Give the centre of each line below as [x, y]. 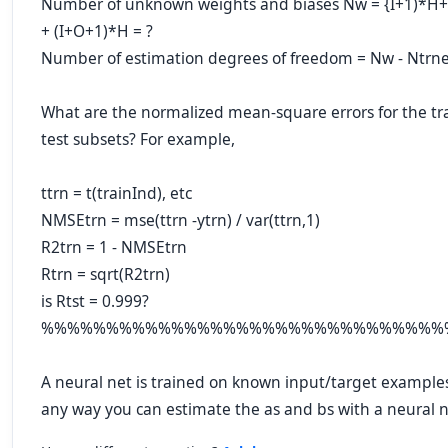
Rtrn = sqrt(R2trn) [105, 274]
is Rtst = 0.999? [95, 301]
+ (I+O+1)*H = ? [97, 31]
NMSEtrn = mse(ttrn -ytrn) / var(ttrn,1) [180, 220]
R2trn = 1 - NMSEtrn [114, 247]
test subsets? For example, [138, 139]
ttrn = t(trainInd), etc [116, 193]
